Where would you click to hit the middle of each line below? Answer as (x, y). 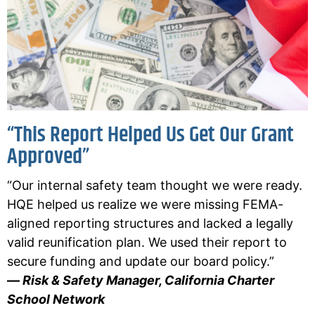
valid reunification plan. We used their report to (147, 243)
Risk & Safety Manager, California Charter (148, 281)
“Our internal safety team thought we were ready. (155, 186)
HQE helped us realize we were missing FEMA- (145, 205)
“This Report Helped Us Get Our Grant (150, 135)
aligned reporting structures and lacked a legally (150, 224)
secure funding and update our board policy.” (141, 262)
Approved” (48, 157)
